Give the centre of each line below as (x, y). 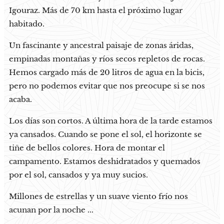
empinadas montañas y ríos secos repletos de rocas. (107, 58)
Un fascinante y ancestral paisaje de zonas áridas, (101, 45)
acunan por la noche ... (51, 209)
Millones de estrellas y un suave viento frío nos (98, 196)
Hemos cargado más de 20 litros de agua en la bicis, (107, 72)
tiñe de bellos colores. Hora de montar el (87, 147)
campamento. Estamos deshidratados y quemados (105, 161)
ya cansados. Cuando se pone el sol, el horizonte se (105, 134)
